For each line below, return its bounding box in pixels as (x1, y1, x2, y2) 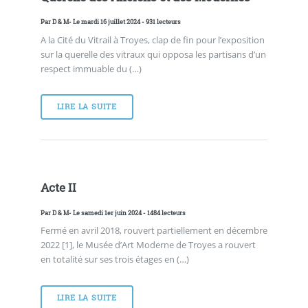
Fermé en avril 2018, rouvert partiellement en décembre (40, 224, 267, 237)
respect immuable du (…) (40, 62, 142, 75)
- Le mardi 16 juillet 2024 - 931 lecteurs (68, 17, 181, 27)
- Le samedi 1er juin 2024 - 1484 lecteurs (68, 208, 186, 217)
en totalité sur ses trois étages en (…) (40, 253, 189, 266)
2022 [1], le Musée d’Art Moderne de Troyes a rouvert (40, 239, 256, 252)
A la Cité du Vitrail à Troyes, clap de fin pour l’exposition (40, 33, 265, 46)
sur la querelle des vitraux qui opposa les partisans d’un (40, 47, 266, 60)
